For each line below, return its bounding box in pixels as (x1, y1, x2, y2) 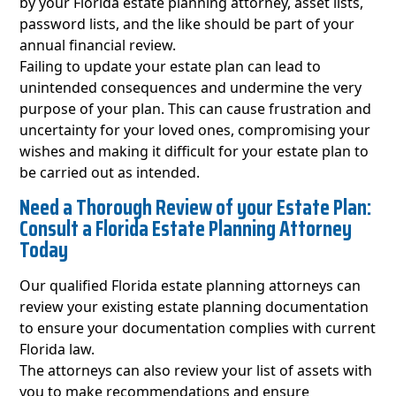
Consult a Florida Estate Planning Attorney (19, 212, 353, 247)
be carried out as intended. (19, 163, 201, 183)
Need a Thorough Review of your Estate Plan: (19, 191, 372, 225)
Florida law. (19, 339, 103, 360)
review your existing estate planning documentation (19, 297, 369, 317)
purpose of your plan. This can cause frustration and (19, 99, 372, 119)
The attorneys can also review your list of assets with (19, 361, 373, 381)
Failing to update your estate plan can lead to (19, 57, 322, 77)
